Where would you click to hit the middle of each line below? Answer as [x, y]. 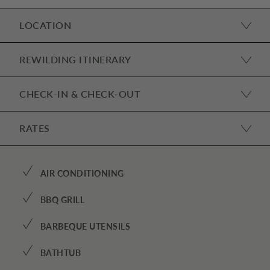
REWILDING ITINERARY [75, 59]
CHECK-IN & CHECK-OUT [80, 94]
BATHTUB [60, 253]
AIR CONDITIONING [82, 173]
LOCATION [45, 25]
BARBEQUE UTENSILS [85, 226]
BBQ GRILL [62, 200]
